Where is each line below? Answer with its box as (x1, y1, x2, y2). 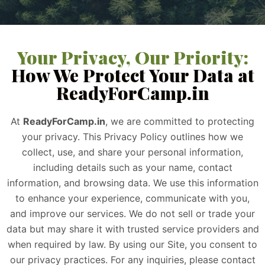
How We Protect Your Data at (11, 63, 254, 87)
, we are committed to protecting (105, 115, 254, 127)
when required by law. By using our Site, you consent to (8, 238, 257, 250)
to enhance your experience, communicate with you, (15, 192, 250, 204)
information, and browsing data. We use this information (7, 177, 258, 189)
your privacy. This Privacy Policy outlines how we (22, 131, 243, 143)
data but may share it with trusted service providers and (6, 223, 259, 235)
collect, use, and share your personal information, (22, 146, 243, 158)
